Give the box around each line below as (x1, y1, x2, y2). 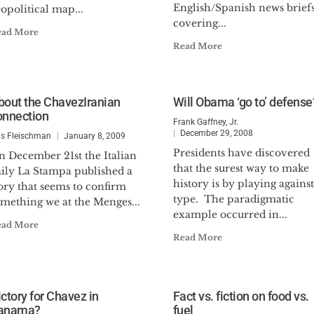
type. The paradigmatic (172, 193, 294, 205)
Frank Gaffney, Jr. (172, 117, 238, 127)
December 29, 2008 (179, 128, 253, 138)
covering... (172, 17, 226, 29)
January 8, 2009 (64, 131, 126, 141)
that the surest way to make (172, 162, 309, 175)
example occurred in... (172, 208, 287, 221)
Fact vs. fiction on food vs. (172, 289, 309, 303)
